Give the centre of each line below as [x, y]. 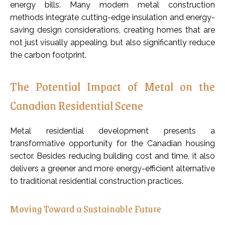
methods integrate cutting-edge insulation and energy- [113, 18]
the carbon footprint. [48, 55]
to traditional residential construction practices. [97, 181]
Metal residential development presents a [113, 131]
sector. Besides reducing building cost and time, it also [113, 156]
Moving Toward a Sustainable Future [86, 209]
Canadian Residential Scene [77, 105]
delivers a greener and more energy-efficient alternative [113, 169]
